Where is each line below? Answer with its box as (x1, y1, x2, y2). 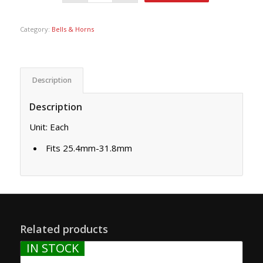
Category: (19, 24, 52, 33)
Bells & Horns (51, 24, 94, 33)
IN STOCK (26, 240, 79, 257)
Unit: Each (29, 120, 69, 133)
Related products (19, 222, 108, 237)
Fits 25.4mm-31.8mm (45, 142, 132, 154)
